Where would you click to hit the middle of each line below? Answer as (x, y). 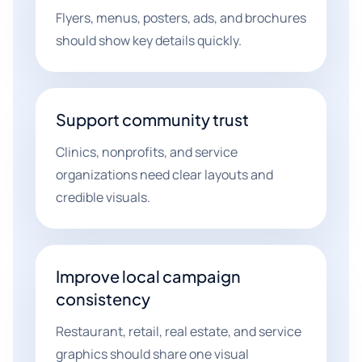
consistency (103, 299)
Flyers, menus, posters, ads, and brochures (181, 18)
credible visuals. (103, 197)
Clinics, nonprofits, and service (147, 152)
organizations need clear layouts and (164, 175)
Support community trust (152, 119)
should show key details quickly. (149, 40)
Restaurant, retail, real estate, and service (179, 331)
